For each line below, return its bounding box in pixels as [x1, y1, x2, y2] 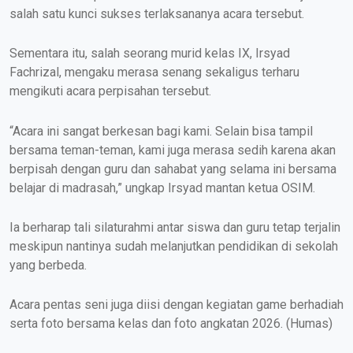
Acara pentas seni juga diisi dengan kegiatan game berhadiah [9, 297, 344, 313]
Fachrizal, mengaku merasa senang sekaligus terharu [9, 65, 299, 80]
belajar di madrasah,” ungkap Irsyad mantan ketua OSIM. [9, 180, 315, 195]
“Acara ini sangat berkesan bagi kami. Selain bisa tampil [9, 123, 313, 139]
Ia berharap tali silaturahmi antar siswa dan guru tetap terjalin [9, 220, 340, 236]
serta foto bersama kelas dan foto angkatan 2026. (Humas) [9, 316, 333, 332]
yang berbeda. [9, 258, 87, 273]
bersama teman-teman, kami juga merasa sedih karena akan [9, 142, 336, 158]
